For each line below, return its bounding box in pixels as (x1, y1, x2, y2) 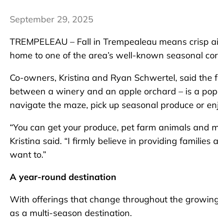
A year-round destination (10, 171, 116, 183)
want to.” (10, 149, 46, 161)
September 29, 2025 (10, 14, 93, 25)
